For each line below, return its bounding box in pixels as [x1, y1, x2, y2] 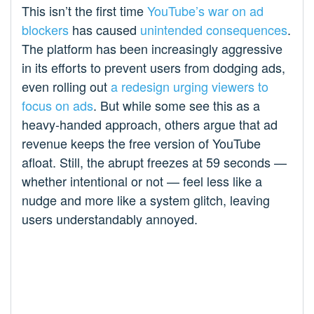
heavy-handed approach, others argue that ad [22, 115, 278, 134]
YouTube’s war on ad [147, 1, 264, 20]
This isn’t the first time [22, 1, 147, 20]
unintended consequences [140, 20, 287, 39]
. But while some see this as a [93, 96, 260, 115]
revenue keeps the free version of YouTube [22, 134, 261, 153]
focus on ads [22, 96, 93, 115]
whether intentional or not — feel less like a [22, 172, 262, 191]
